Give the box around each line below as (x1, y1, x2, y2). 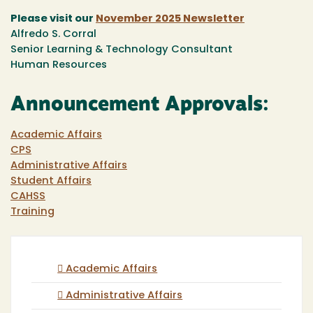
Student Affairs (10, 176, 92, 187)
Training (10, 207, 54, 218)
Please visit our (10, 13, 96, 24)
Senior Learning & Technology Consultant (10, 44, 233, 55)
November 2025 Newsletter (96, 13, 245, 24)
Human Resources (10, 59, 107, 71)
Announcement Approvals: (10, 96, 269, 116)
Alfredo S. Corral (10, 29, 96, 40)
